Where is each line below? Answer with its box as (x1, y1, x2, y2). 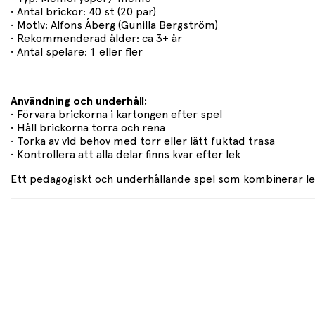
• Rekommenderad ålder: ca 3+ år (11, 32, 182, 44)
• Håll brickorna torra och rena (11, 122, 165, 134)
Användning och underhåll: (11, 95, 147, 107)
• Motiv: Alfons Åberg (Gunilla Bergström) (11, 19, 218, 31)
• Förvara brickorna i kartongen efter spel (11, 108, 222, 120)
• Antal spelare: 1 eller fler (11, 46, 143, 58)
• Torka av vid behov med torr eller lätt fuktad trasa (11, 135, 275, 147)
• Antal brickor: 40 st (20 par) (11, 6, 156, 18)
